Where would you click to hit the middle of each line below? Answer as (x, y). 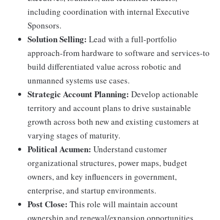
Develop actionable (164, 94)
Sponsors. (44, 25)
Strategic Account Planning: (78, 94)
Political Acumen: (59, 149)
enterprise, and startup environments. (92, 190)
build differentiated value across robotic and (104, 67)
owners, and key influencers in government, (102, 177)
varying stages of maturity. (74, 135)
